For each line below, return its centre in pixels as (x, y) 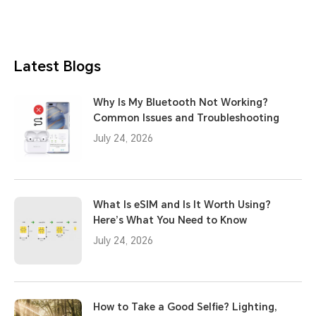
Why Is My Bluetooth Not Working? (181, 102)
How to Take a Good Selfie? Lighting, (185, 306)
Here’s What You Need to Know (170, 220)
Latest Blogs (57, 66)
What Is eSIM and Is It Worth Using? (182, 204)
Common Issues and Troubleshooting (186, 117)
